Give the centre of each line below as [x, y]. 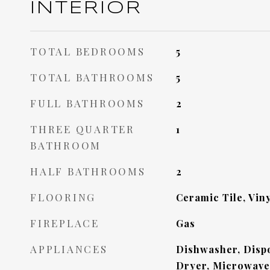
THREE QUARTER [83, 129]
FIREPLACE [65, 223]
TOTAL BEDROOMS [88, 51]
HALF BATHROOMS [88, 171]
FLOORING [63, 197]
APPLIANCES [69, 249]
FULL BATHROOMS [87, 103]
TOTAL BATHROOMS [92, 77]
